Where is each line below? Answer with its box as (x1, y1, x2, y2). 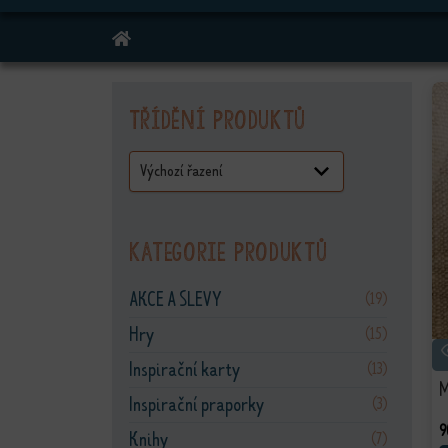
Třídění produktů (128, 104, 307, 135)
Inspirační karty (128, 356, 240, 383)
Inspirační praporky (128, 391, 264, 418)
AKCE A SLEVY (128, 286, 221, 313)
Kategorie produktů (128, 236, 328, 267)
